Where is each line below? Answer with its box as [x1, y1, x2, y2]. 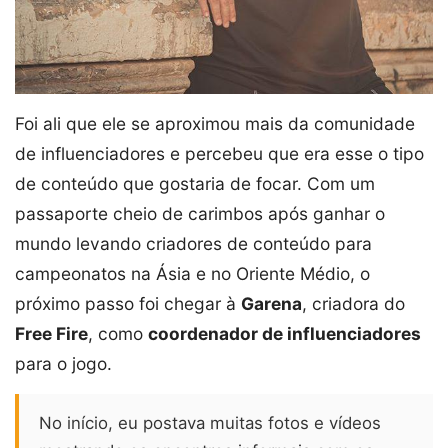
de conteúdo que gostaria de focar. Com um [15, 173, 375, 195]
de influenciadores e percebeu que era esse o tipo [15, 143, 424, 165]
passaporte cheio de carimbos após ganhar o [15, 203, 385, 225]
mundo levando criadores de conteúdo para [15, 233, 372, 255]
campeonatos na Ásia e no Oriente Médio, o [15, 263, 370, 285]
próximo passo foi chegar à [15, 293, 241, 315]
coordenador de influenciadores [148, 323, 421, 345]
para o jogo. [15, 353, 112, 375]
